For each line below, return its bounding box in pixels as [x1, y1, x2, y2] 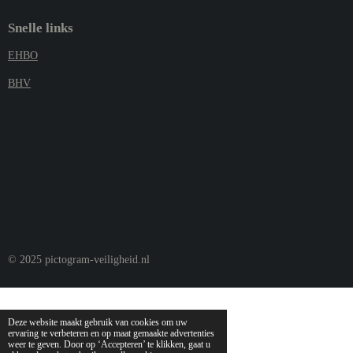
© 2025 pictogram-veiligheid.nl [8, 254, 150, 266]
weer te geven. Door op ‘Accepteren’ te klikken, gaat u [7, 339, 210, 351]
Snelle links [8, 20, 73, 35]
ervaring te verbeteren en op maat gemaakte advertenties [7, 328, 214, 340]
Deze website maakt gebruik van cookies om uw [7, 317, 188, 329]
